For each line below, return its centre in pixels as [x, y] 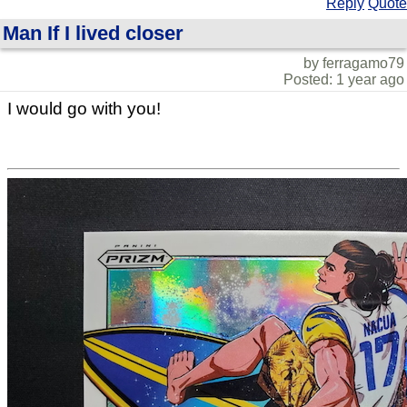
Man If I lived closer [93, 33]
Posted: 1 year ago [344, 79]
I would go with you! [84, 109]
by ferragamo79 [354, 63]
